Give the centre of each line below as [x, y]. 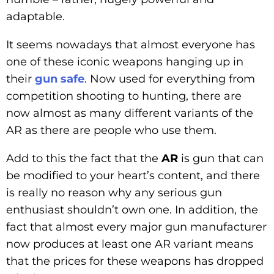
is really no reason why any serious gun [114, 192]
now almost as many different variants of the [130, 113]
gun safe [60, 79]
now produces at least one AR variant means [130, 244]
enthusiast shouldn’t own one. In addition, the [132, 209]
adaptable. [35, 16]
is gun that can [221, 158]
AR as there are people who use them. [111, 130]
